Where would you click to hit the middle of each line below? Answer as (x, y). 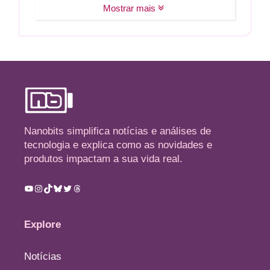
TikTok (57, 187)
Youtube (41, 187)
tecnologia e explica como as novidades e (118, 145)
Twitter (76, 187)
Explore (42, 225)
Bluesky (70, 187)
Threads (89, 187)
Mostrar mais (130, 8)
